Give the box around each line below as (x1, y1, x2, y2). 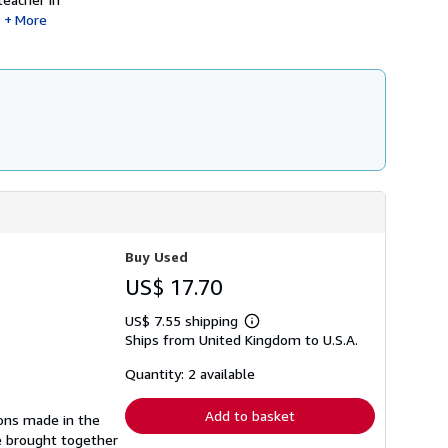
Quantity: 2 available (125, 365, 255, 382)
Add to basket (205, 407, 295, 424)
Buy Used (125, 248, 188, 265)
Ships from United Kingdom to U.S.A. (125, 331, 358, 348)
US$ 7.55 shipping (125, 312, 242, 329)
